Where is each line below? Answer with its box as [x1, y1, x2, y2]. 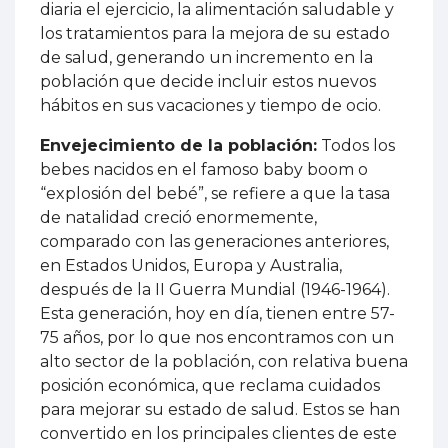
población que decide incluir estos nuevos [40, 72, 376, 92]
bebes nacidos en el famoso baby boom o [40, 160, 368, 180]
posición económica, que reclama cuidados [40, 376, 380, 396]
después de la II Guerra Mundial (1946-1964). [40, 280, 390, 300]
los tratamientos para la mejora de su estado [40, 24, 390, 44]
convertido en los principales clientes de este [40, 424, 397, 444]
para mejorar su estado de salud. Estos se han [40, 400, 400, 420]
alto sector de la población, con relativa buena [40, 352, 408, 372]
